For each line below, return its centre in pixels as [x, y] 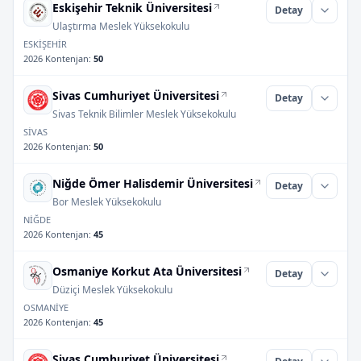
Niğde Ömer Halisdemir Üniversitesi [153, 183]
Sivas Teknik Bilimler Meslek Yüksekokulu [144, 114]
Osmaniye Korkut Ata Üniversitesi [147, 271]
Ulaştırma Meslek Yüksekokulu [121, 26]
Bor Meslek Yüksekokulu [107, 202]
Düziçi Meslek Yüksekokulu [112, 290]
